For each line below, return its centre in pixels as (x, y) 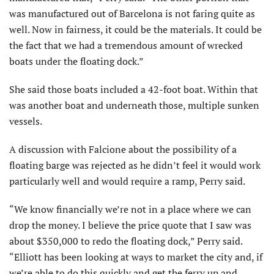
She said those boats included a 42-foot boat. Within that (134, 90)
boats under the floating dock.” (76, 61)
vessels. (26, 121)
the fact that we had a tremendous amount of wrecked (126, 46)
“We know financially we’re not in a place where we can (130, 209)
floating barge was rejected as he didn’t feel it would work (135, 165)
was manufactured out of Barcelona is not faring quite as (132, 14)
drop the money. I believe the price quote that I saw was (130, 225)
